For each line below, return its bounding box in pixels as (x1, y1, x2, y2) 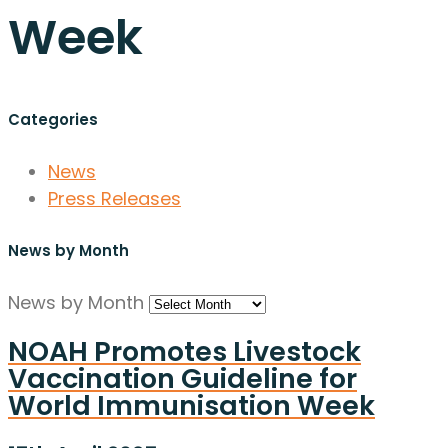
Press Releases (48, 185, 181, 211)
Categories (8, 108, 98, 130)
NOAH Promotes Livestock (8, 332, 361, 370)
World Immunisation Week (8, 386, 375, 424)
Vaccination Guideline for (8, 359, 357, 397)
